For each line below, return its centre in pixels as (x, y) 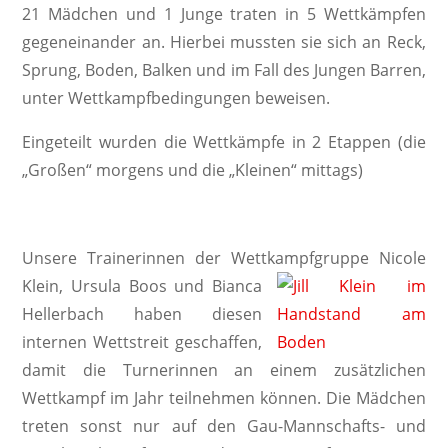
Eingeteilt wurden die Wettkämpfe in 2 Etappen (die (224, 142)
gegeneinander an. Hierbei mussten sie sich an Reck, (224, 42)
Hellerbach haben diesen (142, 314)
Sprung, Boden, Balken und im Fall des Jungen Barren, (224, 70)
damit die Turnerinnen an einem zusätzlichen (224, 370)
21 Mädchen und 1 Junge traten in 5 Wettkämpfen (224, 14)
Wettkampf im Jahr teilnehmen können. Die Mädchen (224, 398)
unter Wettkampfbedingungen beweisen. (176, 98)
